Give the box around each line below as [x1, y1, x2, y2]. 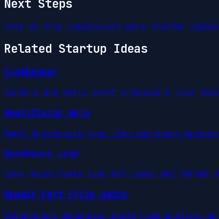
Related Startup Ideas [4, 41, 148, 56]
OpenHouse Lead [4, 147, 79, 160]
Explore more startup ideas [87, 21, 214, 31]
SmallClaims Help [4, 107, 90, 119]
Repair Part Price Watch [4, 188, 128, 200]
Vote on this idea [4, 21, 87, 31]
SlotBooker [4, 66, 58, 78]
